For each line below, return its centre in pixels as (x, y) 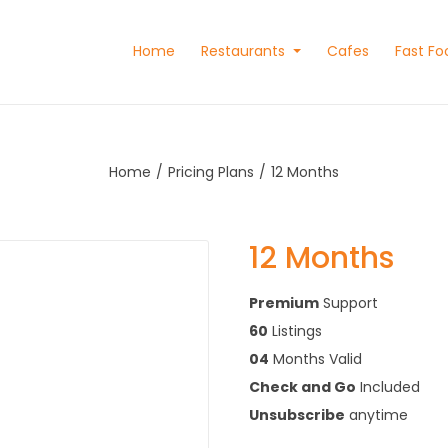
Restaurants (245, 51)
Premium (284, 302)
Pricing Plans (211, 171)
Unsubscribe (297, 414)
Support (348, 302)
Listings (295, 330)
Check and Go (302, 386)
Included (388, 386)
